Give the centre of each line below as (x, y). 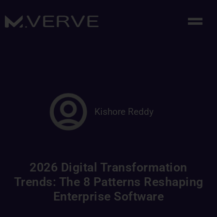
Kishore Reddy (124, 112)
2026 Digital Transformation (108, 167)
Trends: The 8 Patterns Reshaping (108, 182)
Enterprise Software (108, 196)
